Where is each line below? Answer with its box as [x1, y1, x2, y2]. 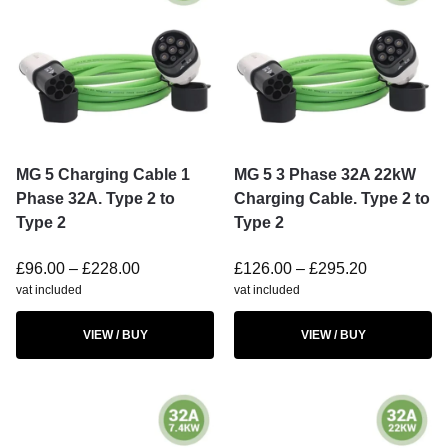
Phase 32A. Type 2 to [16, 190, 175, 207]
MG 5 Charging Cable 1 [16, 166, 190, 183]
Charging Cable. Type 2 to [234, 190, 430, 207]
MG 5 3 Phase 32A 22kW [234, 166, 416, 183]
